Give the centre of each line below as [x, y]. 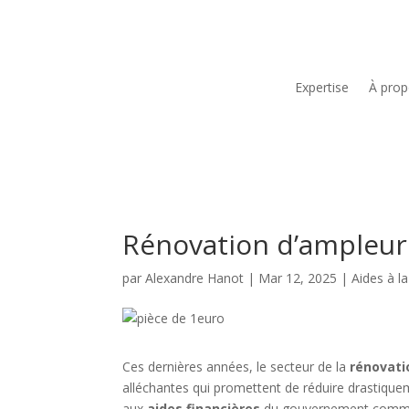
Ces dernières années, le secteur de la [236, 367]
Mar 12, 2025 [298, 278]
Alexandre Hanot [195, 278]
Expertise [321, 87]
